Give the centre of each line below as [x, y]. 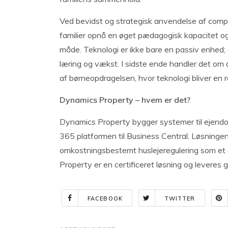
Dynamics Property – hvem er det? [125, 100]
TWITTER [180, 198]
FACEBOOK [105, 198]
